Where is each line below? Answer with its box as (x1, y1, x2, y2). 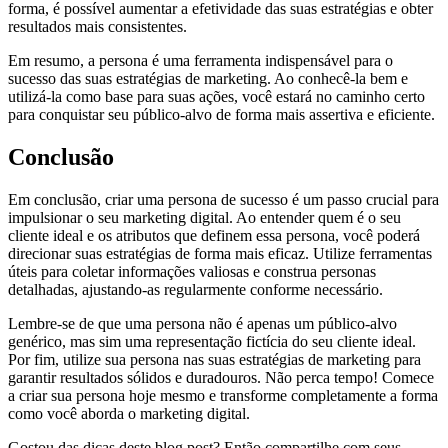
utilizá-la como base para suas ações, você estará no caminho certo (8, 88, 425, 106)
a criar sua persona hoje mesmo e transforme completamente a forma (8, 387, 438, 405)
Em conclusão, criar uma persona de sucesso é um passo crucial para (8, 191, 439, 209)
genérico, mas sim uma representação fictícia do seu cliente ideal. (8, 333, 416, 351)
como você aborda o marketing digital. (8, 405, 250, 423)
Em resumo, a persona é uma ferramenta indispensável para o (8, 52, 393, 70)
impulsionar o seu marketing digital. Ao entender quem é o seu (8, 209, 401, 227)
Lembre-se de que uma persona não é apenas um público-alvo (8, 315, 397, 333)
